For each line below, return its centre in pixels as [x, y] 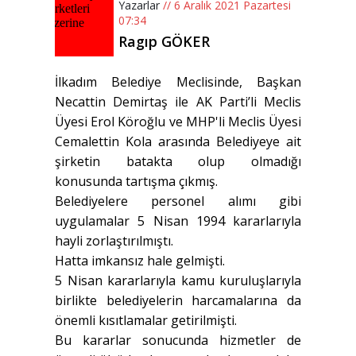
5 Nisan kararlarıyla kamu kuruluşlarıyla [178, 281]
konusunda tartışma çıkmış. [136, 182]
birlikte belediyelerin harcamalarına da [178, 301]
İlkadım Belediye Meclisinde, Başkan [178, 82]
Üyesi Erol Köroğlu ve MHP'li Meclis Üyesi [178, 122]
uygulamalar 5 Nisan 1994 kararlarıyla [178, 221]
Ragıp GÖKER [164, 42]
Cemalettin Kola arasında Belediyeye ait [178, 142]
